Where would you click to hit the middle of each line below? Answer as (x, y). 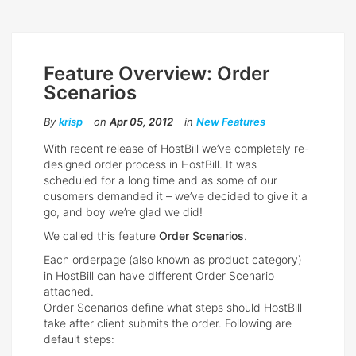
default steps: (79, 339)
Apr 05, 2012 (141, 122)
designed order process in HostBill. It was (150, 164)
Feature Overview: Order (157, 74)
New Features (231, 122)
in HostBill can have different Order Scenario (159, 276)
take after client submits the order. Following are (168, 323)
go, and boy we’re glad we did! (123, 212)
